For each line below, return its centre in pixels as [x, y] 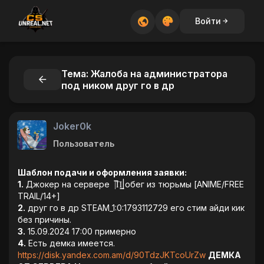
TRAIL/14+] [39, 196]
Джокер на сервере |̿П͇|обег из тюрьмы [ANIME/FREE [134, 184]
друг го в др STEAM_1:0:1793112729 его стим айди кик [135, 208]
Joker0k [72, 126]
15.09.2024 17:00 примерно [81, 231]
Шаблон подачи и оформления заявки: [102, 172]
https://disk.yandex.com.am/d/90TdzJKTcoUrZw [112, 255]
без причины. [44, 220]
